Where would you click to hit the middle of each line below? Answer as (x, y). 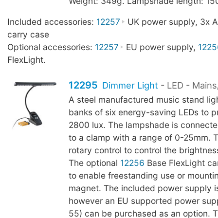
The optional (94, 163)
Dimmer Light (130, 85)
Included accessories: (52, 22)
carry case (28, 35)
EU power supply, (161, 47)
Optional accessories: (51, 47)
